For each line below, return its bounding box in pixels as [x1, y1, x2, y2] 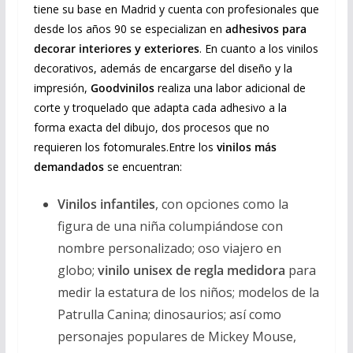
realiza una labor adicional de [154, 80, 306, 95]
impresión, [33, 80, 91, 95]
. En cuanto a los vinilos [199, 40, 318, 56]
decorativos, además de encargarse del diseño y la [33, 60, 292, 76]
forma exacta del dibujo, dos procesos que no [33, 119, 269, 135]
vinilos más [216, 139, 277, 154]
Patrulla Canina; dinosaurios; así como [57, 305, 281, 323]
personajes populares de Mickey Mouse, [57, 327, 296, 345]
